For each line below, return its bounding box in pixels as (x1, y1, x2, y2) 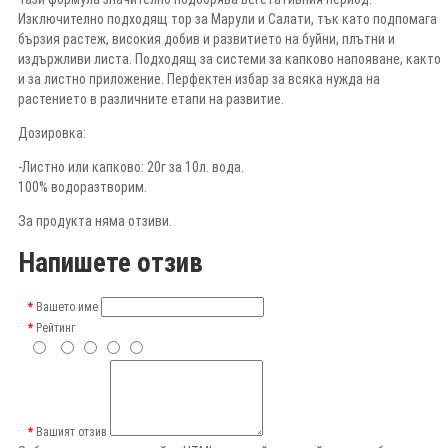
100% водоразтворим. (18, 178, 147, 195)
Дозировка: (18, 124, 86, 141)
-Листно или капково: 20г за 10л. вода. (18, 158, 244, 175)
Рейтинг (36, 320, 75, 335)
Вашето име (36, 299, 98, 314)
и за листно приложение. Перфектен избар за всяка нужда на (18, 70, 380, 87)
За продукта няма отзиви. (18, 212, 172, 229)
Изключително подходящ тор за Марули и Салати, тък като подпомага (18, 10, 437, 27)
